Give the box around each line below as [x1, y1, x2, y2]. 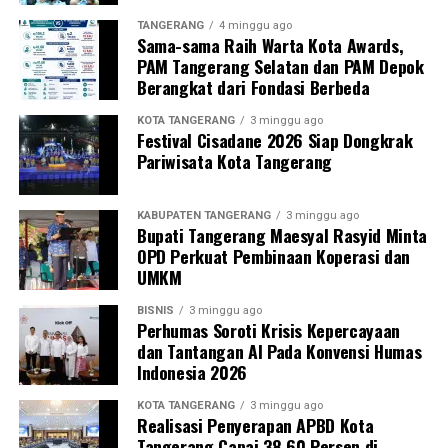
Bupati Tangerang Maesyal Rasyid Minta [136, 221, 427, 248]
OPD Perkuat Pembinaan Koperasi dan [136, 242, 410, 269]
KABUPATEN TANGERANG [136, 208, 271, 222]
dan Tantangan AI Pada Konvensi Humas [136, 337, 422, 364]
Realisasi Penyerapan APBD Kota [136, 411, 374, 438]
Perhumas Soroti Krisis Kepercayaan [136, 316, 400, 343]
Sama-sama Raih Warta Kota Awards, [136, 31, 404, 58]
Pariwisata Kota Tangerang [136, 147, 333, 174]
